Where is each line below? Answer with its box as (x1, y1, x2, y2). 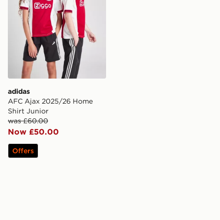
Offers (12, 146, 34, 156)
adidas (8, 87, 30, 96)
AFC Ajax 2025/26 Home (8, 97, 93, 106)
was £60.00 (8, 116, 48, 126)
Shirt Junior (8, 107, 49, 116)
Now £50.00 (8, 127, 59, 137)
